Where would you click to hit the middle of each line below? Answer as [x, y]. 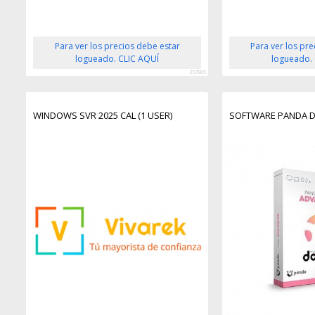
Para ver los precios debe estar [117, 46]
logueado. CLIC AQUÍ [117, 58]
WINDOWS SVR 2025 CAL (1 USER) [103, 115]
